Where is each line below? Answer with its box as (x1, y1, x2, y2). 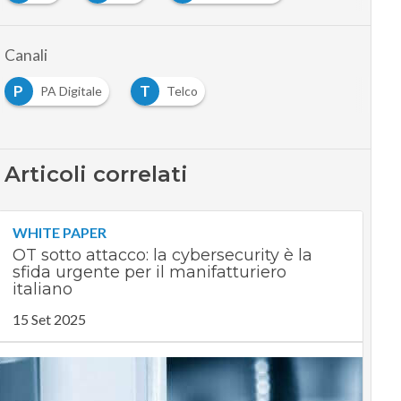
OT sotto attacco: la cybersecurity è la (12, 245, 312, 265)
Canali (4, 46, 47, 64)
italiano (12, 279, 73, 299)
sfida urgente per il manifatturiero (12, 262, 286, 282)
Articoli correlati (4, 161, 188, 187)
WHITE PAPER (12, 224, 107, 241)
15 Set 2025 (12, 311, 86, 328)
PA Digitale (39, 83, 102, 98)
